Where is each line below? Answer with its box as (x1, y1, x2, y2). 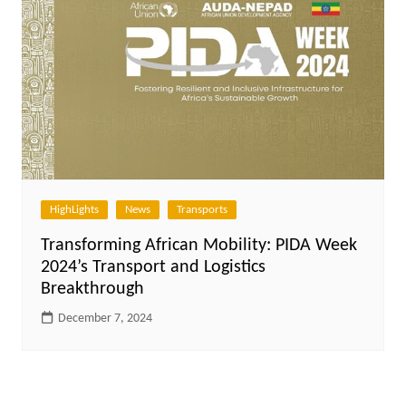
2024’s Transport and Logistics (40, 257, 266, 276)
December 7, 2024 (57, 311, 152, 325)
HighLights (49, 203, 99, 216)
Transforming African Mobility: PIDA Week (40, 236, 357, 255)
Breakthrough (40, 279, 144, 298)
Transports (176, 203, 227, 216)
